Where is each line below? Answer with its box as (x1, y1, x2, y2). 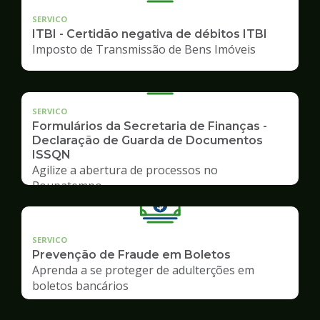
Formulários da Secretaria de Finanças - (32, 119, 267, 133)
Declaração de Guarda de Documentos (32, 133, 263, 147)
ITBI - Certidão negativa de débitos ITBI (32, 26, 267, 41)
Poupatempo (32, 177, 102, 194)
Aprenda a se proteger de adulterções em (32, 261, 254, 278)
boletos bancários (32, 277, 129, 294)
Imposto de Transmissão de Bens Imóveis (32, 41, 256, 57)
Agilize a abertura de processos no (32, 161, 218, 178)
